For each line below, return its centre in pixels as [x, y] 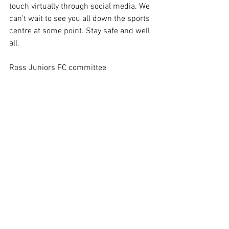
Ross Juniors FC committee [59, 68]
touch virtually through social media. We [81, 7]
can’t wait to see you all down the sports [81, 19]
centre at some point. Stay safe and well [81, 31]
